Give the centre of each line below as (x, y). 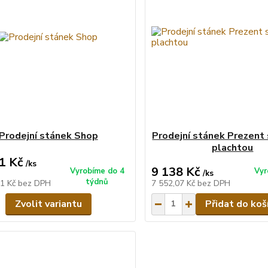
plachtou (233, 147)
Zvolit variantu (48, 204)
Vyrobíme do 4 (97, 171)
